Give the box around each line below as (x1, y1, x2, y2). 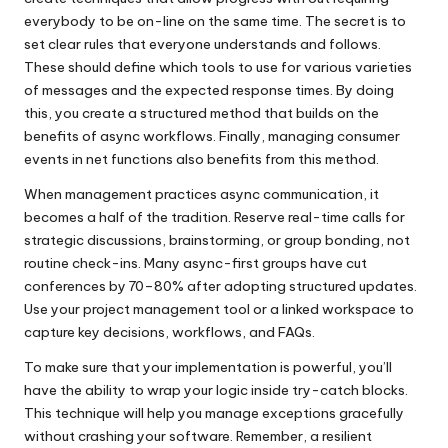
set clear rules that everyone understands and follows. (24, 34, 381, 53)
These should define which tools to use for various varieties (24, 57, 412, 76)
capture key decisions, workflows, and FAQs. (24, 322, 315, 341)
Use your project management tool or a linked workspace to (24, 299, 414, 318)
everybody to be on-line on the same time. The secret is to (24, 11, 406, 30)
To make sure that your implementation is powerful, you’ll (24, 357, 392, 376)
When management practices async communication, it (24, 184, 379, 203)
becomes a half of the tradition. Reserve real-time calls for (24, 207, 405, 226)
